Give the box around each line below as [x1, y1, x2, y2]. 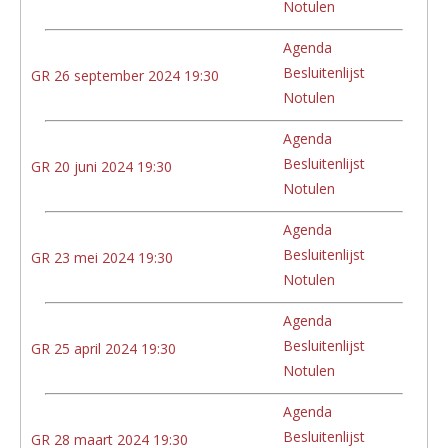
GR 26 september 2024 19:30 [31, 65, 219, 85]
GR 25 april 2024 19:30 [31, 338, 176, 358]
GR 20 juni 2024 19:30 [31, 156, 172, 176]
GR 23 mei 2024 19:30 [31, 247, 173, 267]
